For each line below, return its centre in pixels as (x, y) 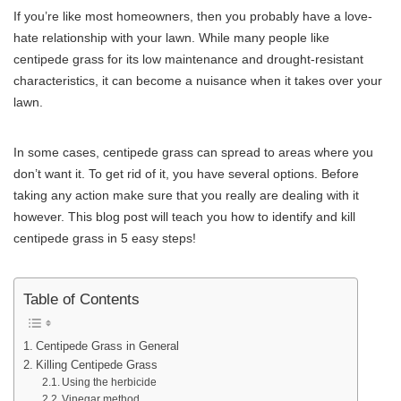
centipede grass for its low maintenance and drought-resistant (188, 59)
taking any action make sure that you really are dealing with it (186, 195)
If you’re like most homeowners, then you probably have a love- (193, 16)
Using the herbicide (109, 382)
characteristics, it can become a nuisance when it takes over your (198, 80)
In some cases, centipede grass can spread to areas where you (193, 152)
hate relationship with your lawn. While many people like (171, 37)
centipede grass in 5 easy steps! (105, 238)
